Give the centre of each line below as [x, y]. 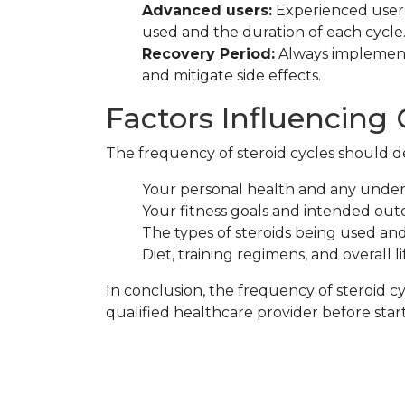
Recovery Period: [208, 54]
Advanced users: [207, 10]
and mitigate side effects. [231, 75]
